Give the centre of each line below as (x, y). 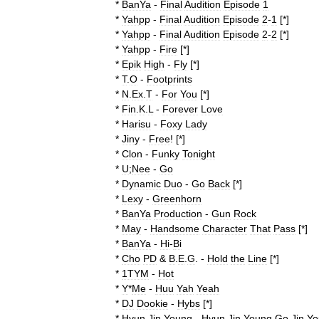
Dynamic (141, 184)
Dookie (152, 303)
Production (178, 214)
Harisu (136, 124)
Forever (180, 109)
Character (225, 229)
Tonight (199, 154)
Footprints (169, 79)
